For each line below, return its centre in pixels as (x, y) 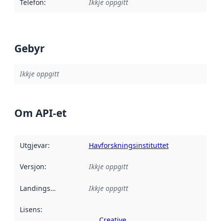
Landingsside (53, 188)
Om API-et (40, 113)
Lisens (30, 210)
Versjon (32, 167)
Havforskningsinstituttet (129, 145)
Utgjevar (34, 145)
